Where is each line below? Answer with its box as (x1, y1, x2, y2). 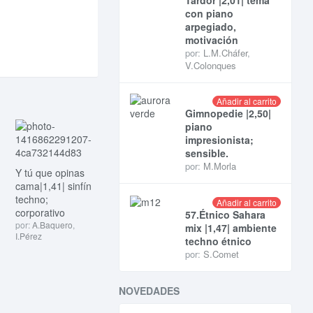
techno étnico (184, 233, 252, 248)
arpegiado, (184, 19, 236, 34)
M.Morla (203, 159, 236, 173)
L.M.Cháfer (203, 45, 247, 59)
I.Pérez (15, 230, 42, 242)
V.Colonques (184, 58, 236, 72)
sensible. (184, 146, 228, 161)
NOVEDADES (118, 283, 180, 298)
